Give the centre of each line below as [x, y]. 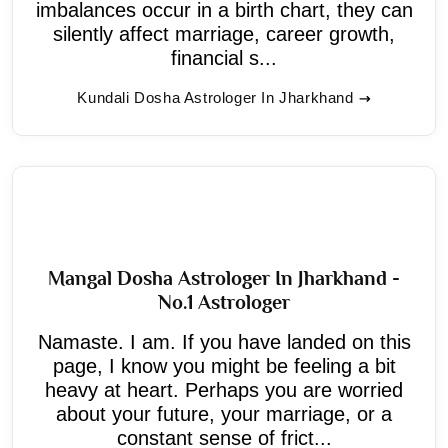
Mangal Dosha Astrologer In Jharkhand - [224, 277]
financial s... [224, 57]
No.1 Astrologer [224, 301]
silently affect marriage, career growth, [224, 33]
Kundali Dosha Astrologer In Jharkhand [215, 97]
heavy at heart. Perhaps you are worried [224, 389]
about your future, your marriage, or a [224, 413]
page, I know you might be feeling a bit [224, 365]
